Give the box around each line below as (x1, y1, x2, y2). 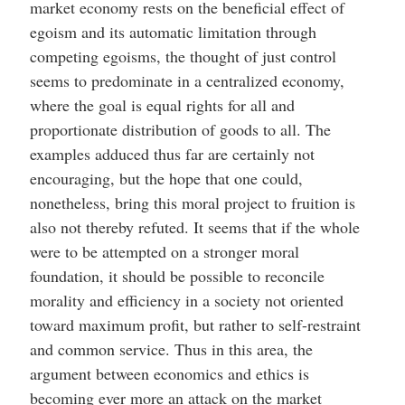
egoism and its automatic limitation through (29, 21, 316, 42)
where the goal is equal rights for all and (29, 94, 295, 116)
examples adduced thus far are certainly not (29, 143, 315, 165)
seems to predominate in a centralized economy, (29, 70, 344, 91)
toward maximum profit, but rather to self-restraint (29, 314, 361, 335)
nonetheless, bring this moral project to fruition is (29, 192, 355, 213)
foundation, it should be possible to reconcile (29, 265, 325, 287)
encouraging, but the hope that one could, (29, 167, 303, 189)
